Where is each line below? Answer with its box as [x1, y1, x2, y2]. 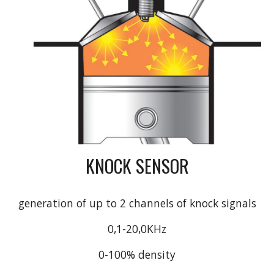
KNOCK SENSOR [85, 152, 189, 179]
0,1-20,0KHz [108, 221, 166, 236]
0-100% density [98, 246, 176, 262]
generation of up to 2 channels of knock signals [18, 195, 256, 210]
